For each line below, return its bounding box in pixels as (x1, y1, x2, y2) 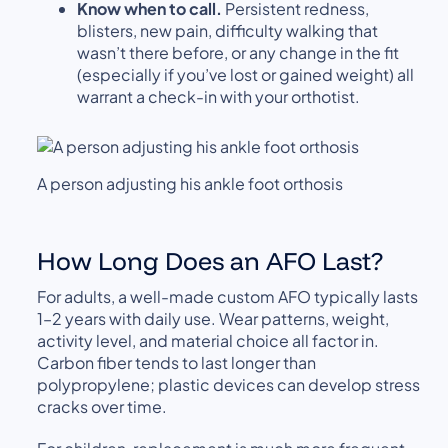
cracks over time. (37, 396, 168, 418)
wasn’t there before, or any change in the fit (77, 41, 400, 63)
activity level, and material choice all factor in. (37, 330, 380, 352)
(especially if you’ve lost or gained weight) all (77, 63, 415, 85)
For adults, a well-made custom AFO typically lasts (37, 286, 419, 308)
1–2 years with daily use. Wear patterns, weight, (37, 308, 390, 330)
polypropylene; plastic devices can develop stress (37, 374, 421, 396)
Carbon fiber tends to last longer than (37, 352, 317, 374)
